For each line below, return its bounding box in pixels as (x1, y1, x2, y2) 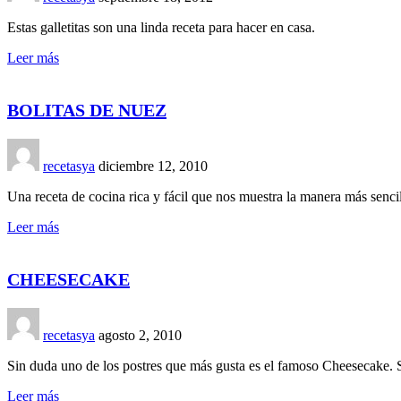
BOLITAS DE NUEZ (7, 99, 166, 120)
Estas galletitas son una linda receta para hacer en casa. (7, 19, 315, 35)
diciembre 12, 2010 (98, 158, 208, 174)
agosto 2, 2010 (98, 327, 182, 343)
